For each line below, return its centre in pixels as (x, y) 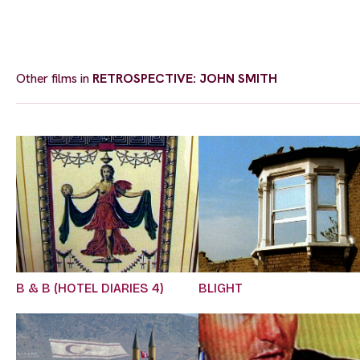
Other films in (54, 78)
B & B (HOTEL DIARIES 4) (90, 288)
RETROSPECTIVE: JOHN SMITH (185, 78)
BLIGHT (221, 288)
